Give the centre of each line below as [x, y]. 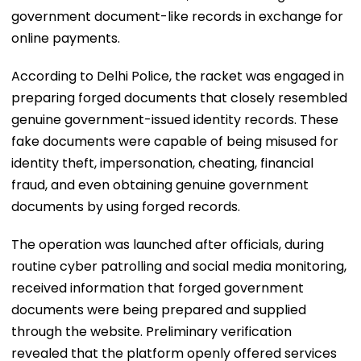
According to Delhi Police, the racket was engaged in [178, 76]
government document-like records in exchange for [177, 16]
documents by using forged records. [126, 206]
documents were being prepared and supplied [159, 309]
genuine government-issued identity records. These [175, 119]
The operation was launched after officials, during [168, 244]
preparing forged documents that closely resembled [179, 98]
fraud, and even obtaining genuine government [160, 185]
